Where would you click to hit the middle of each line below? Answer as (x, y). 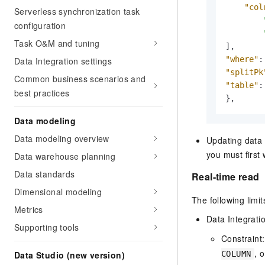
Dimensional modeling (58, 192)
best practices (42, 93)
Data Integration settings (63, 61)
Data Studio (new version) (70, 255)
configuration (40, 25)
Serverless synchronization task (77, 11)
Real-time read (226, 176)
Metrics (29, 209)
